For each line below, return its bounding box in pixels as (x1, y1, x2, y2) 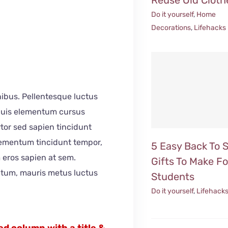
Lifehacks (194, 23, 226, 32)
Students (151, 170, 195, 183)
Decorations (151, 23, 191, 32)
